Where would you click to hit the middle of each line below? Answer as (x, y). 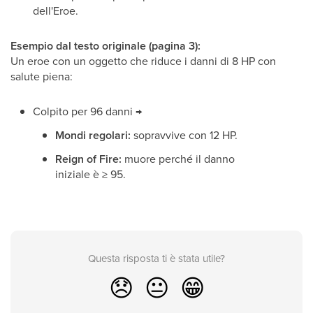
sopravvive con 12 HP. (184, 135)
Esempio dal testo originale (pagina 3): (105, 46)
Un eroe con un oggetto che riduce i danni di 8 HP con (143, 61)
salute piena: (42, 77)
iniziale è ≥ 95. (90, 174)
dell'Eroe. (56, 11)
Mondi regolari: (93, 136)
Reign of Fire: (88, 159)
